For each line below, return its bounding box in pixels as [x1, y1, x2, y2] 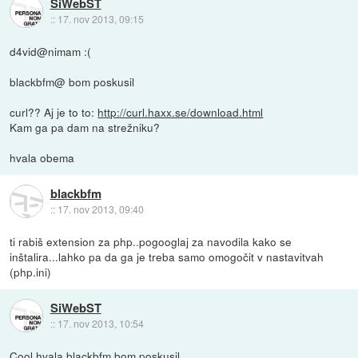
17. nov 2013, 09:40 [57, 201, 144, 216]
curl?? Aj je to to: [10, 103, 98, 120]
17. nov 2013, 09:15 [57, 11, 144, 26]
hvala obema [10, 149, 75, 165]
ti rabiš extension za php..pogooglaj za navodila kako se [10, 233, 292, 249]
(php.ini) [10, 263, 52, 280]
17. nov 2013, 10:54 [57, 316, 144, 330]
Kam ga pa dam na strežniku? [10, 118, 161, 135]
